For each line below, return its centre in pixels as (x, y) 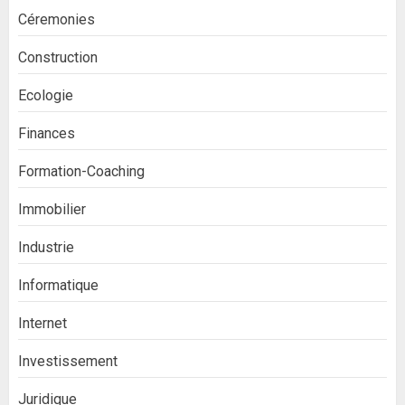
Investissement (68, 361)
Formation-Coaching (81, 171)
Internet (42, 323)
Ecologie (46, 95)
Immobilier (52, 209)
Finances (47, 133)
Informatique (58, 285)
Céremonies (57, 19)
